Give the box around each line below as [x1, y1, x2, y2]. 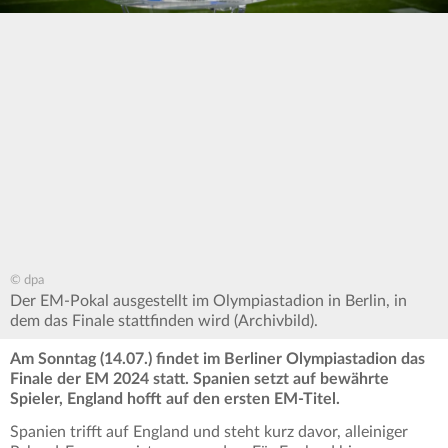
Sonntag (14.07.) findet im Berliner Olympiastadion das [34, 351, 425, 368]
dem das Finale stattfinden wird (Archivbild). [10, 313, 318, 330]
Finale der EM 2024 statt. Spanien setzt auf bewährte [10, 371, 389, 388]
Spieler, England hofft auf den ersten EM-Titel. [10, 391, 344, 408]
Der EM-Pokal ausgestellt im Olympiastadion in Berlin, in [10, 293, 407, 310]
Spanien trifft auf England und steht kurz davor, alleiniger [10, 424, 408, 441]
